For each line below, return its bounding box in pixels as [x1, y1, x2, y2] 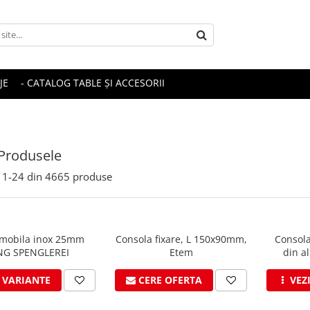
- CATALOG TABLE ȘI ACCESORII [21, 76, 165, 89]
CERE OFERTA [138, 273, 202, 286]
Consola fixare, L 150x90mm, [115, 232, 247, 246]
